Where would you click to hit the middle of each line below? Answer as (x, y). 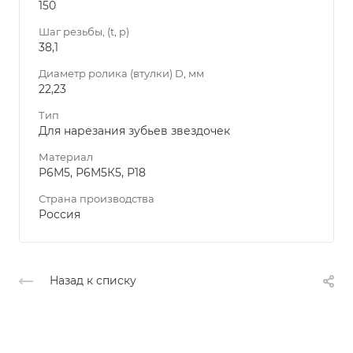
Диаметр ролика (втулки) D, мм (121, 73)
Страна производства (97, 199)
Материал (66, 157)
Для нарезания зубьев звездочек (134, 131)
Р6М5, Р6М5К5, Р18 (92, 173)
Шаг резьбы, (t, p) (84, 32)
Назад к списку (93, 281)
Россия (59, 214)
